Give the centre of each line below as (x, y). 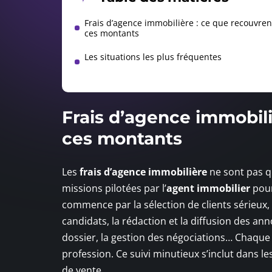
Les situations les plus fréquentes (153, 56)
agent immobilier (208, 188)
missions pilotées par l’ (114, 188)
